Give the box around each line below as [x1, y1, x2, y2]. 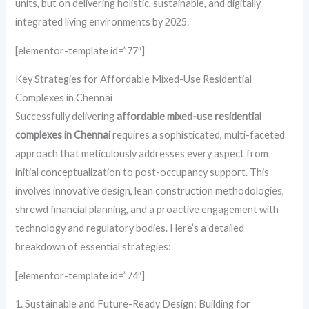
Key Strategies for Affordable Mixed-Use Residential [15, 73, 252, 86]
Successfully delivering [15, 110, 117, 123]
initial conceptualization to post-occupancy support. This [15, 166, 270, 179]
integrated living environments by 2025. [15, 16, 190, 28]
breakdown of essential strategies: [15, 241, 172, 253]
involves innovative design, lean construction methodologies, [15, 185, 285, 197]
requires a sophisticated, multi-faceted [110, 129, 286, 141]
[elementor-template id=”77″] [15, 44, 146, 57]
